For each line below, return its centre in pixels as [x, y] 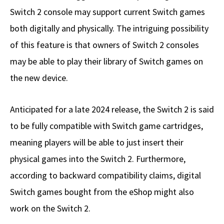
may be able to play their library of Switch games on [106, 61]
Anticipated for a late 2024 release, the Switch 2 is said [112, 109]
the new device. [39, 77]
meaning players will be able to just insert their [97, 142]
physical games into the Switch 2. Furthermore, [98, 158]
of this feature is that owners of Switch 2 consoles [104, 44]
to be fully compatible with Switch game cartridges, [106, 125]
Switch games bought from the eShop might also [102, 191]
